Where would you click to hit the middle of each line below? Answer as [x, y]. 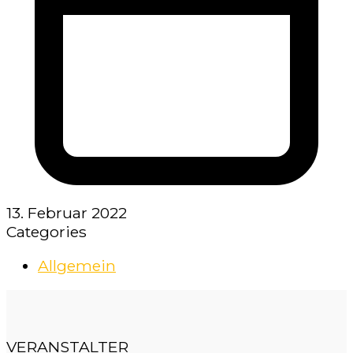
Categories [46, 231]
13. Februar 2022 [67, 212]
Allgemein [77, 266]
